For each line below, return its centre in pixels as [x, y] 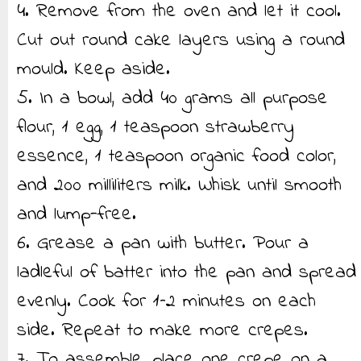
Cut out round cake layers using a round [181, 41]
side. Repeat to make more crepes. [162, 331]
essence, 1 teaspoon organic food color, [176, 157]
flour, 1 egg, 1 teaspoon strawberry [156, 128]
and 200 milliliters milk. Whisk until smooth [179, 186]
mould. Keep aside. [93, 70]
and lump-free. [77, 215]
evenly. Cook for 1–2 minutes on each [166, 302]
